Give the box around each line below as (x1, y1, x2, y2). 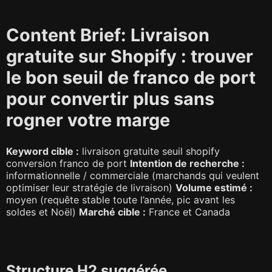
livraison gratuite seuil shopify (79, 144, 220, 157)
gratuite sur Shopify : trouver (6, 46, 253, 67)
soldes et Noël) (6, 205, 79, 218)
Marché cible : (79, 205, 146, 218)
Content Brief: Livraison (6, 24, 209, 46)
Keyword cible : (6, 144, 79, 157)
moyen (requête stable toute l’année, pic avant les (6, 193, 235, 206)
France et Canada (146, 205, 230, 218)
